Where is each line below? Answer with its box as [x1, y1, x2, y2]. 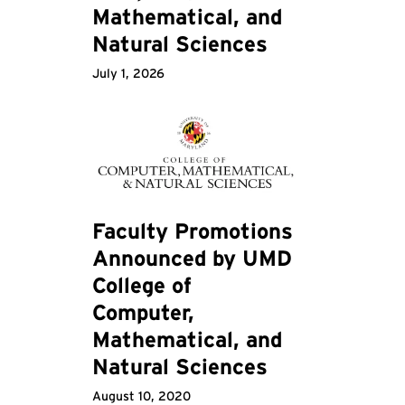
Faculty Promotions [91, 218, 293, 245]
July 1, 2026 [91, 66, 165, 81]
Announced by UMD [91, 245, 292, 272]
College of [91, 272, 192, 299]
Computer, [91, 299, 194, 326]
